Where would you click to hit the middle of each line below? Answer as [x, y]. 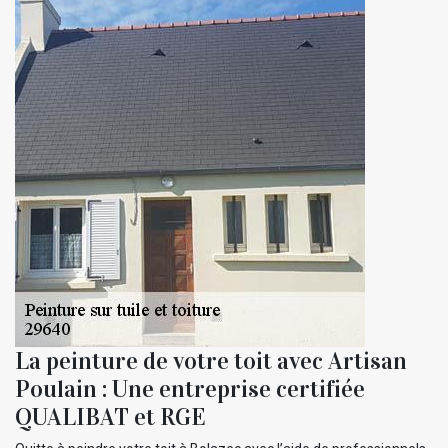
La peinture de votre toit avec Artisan [211, 361]
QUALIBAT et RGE [110, 417]
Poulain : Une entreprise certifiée [190, 389]
